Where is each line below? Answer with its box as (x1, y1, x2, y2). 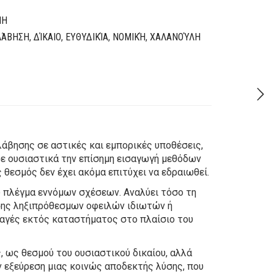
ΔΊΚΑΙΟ (34, 31, 61, 43)
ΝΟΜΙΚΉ (113, 31, 146, 43)
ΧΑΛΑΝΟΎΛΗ (150, 31, 201, 43)
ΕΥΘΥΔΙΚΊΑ (65, 31, 108, 43)
